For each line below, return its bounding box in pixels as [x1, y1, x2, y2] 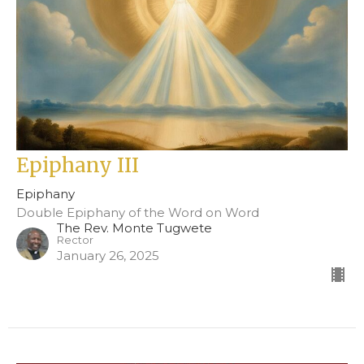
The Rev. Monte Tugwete [57, 220, 212, 236]
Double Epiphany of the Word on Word [16, 205, 259, 221]
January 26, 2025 [57, 248, 159, 264]
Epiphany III [16, 153, 139, 179]
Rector [57, 234, 93, 247]
